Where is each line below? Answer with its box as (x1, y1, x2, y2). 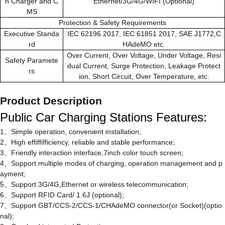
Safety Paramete (5, 56, 58, 64)
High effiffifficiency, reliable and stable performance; (11, 138, 175, 146)
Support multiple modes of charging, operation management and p (11, 159, 222, 167)
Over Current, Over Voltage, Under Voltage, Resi (67, 51, 221, 59)
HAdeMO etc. (123, 40, 165, 48)
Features (156, 110, 203, 124)
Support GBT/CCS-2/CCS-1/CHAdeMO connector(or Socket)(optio (11, 201, 222, 209)
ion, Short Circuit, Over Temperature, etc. (78, 72, 209, 80)
